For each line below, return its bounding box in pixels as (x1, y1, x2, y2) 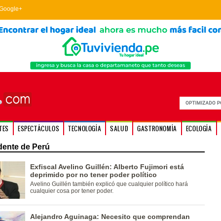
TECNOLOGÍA (68, 124, 102, 133)
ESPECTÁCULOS (17, 124, 60, 133)
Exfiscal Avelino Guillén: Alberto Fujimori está (30, 163, 184, 171)
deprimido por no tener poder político (30, 171, 157, 179)
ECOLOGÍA (185, 124, 212, 133)
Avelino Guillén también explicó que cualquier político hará (30, 181, 188, 187)
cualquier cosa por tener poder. (30, 187, 113, 194)
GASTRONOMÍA (137, 124, 177, 133)
